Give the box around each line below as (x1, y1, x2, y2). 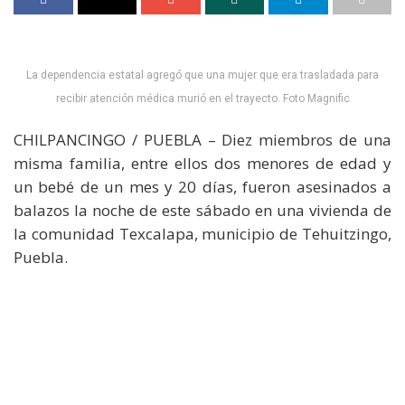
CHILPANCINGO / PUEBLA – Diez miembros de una (14, 128, 391, 150)
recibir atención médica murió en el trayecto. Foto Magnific (55, 91, 350, 105)
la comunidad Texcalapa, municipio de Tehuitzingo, (14, 222, 391, 244)
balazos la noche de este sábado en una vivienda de (14, 199, 391, 221)
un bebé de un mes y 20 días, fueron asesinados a (14, 175, 391, 197)
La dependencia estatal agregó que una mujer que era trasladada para (26, 68, 379, 81)
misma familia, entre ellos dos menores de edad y (14, 152, 391, 174)
